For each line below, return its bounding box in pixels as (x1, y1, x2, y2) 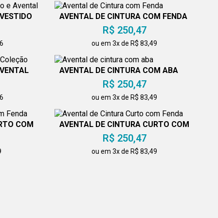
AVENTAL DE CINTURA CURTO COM (59, 119, 190, 129)
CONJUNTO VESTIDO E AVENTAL (59, 173, 179, 183)
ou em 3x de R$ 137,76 (90, 201, 160, 209)
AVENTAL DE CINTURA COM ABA (59, 65, 178, 75)
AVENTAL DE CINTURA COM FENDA (59, 11, 187, 21)
